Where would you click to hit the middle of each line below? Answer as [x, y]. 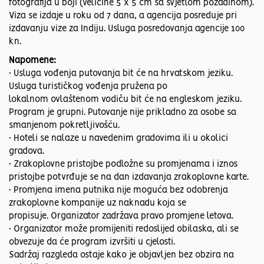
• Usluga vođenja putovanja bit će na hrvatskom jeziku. [121, 74]
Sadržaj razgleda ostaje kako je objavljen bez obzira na [121, 255]
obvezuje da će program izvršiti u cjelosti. [92, 242]
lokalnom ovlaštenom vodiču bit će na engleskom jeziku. [125, 100]
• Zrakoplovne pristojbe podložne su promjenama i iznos [123, 165]
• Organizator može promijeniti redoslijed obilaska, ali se [124, 230]
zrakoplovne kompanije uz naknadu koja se [98, 204]
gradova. [27, 152]
